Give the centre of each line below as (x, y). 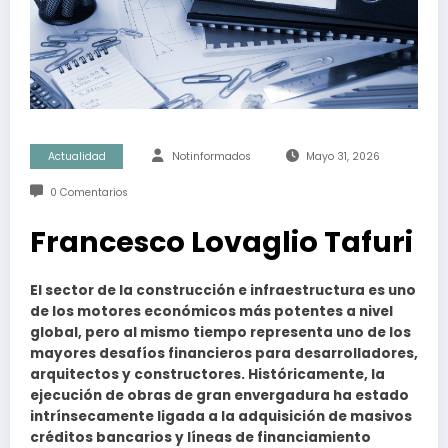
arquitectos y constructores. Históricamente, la (207, 374)
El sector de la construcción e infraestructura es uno (223, 290)
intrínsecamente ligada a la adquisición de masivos (221, 416)
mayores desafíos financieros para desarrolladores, (224, 353)
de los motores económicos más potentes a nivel (211, 311)
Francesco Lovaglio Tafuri (221, 241)
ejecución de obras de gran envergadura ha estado (219, 395)
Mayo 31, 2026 (342, 156)
